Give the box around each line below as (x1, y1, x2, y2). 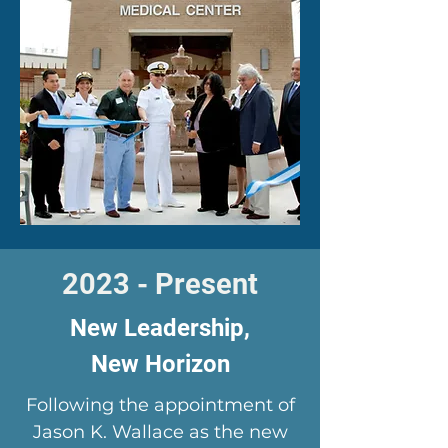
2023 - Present (62, 267, 258, 301)
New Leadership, (70, 314, 250, 342)
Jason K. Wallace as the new (32, 421, 288, 443)
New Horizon (90, 350, 230, 378)
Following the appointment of (25, 394, 295, 416)
